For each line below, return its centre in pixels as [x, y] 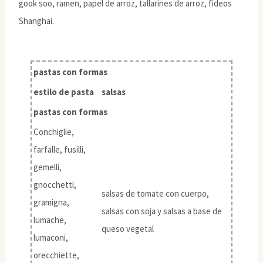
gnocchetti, [55, 184]
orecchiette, [56, 255]
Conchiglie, [54, 131]
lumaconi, [51, 237]
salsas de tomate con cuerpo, [155, 193]
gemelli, [48, 167]
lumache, [50, 220]
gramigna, [51, 202]
